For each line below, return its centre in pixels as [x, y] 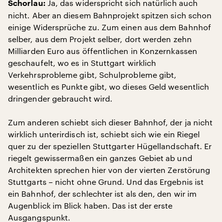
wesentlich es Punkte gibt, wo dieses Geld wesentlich [109, 86]
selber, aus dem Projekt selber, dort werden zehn [100, 39]
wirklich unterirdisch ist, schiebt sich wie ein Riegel [104, 134]
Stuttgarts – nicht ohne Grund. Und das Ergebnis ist [106, 182]
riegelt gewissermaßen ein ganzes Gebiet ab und [100, 158]
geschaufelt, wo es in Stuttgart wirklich [82, 63]
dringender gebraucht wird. [60, 98]
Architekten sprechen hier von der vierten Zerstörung [109, 170]
